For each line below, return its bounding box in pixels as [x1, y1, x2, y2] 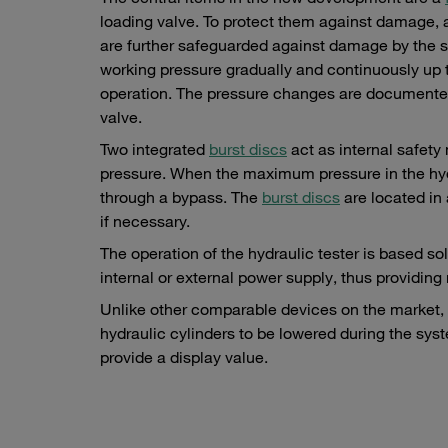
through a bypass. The [100, 187, 262, 208]
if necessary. [100, 211, 194, 232]
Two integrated [100, 139, 209, 160]
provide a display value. [100, 347, 268, 368]
